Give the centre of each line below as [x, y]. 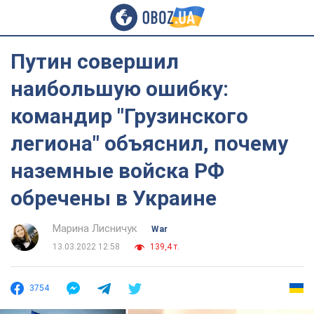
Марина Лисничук [95, 228]
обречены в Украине [114, 198]
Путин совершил [95, 61]
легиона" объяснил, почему [149, 143]
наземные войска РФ [117, 171]
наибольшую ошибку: [120, 89]
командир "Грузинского [129, 116]
